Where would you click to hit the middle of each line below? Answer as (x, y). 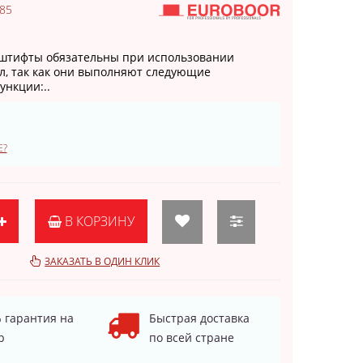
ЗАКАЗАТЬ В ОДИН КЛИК (102, 261)
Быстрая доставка (200, 318)
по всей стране (192, 337)
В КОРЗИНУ (98, 221)
